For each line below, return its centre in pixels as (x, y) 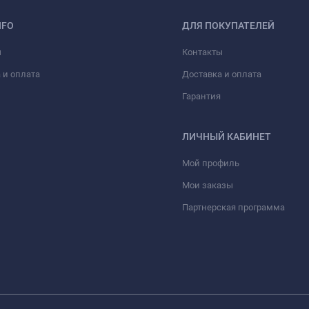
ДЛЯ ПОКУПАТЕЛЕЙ (228, 26)
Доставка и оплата (222, 74)
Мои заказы (208, 186)
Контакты (202, 52)
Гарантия (201, 97)
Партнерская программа (233, 208)
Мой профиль (211, 163)
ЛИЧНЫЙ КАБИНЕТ (227, 137)
